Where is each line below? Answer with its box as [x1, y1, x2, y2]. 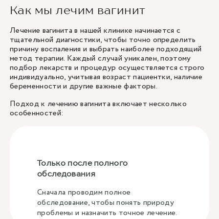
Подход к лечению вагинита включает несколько [10, 98, 187, 109]
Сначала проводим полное [37, 187, 131, 198]
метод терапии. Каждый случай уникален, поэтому [10, 53, 191, 64]
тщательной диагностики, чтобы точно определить [10, 34, 196, 45]
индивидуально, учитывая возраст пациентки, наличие [10, 71, 203, 83]
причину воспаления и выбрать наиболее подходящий [10, 44, 202, 55]
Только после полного [37, 158, 128, 168]
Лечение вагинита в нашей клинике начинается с [10, 25, 181, 36]
